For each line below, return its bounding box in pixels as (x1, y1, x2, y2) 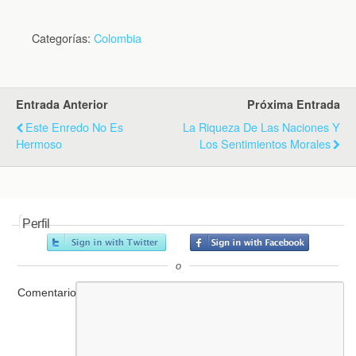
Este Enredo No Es (25, 118, 123, 135)
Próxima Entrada (247, 95, 340, 112)
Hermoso (16, 134, 62, 152)
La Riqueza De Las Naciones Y (183, 118, 340, 135)
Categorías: (32, 29, 94, 46)
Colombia (94, 29, 141, 46)
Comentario (17, 285, 76, 299)
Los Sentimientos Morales (199, 134, 331, 152)
